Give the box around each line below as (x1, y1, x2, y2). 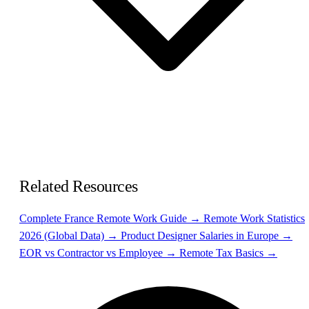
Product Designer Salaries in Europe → (121, 229, 292, 241)
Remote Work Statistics (203, 212, 305, 224)
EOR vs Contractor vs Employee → (19, 246, 179, 259)
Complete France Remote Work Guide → (19, 212, 203, 224)
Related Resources (19, 177, 138, 195)
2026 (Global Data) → (19, 229, 121, 241)
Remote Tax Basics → (179, 246, 277, 259)
